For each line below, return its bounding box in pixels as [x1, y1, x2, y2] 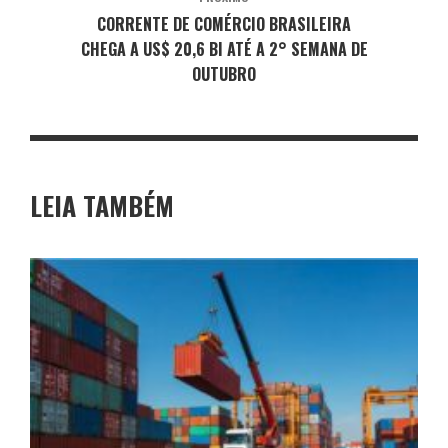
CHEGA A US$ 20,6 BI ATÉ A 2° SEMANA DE [80, 36, 368, 61]
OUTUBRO [192, 61, 256, 86]
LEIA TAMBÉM [30, 185, 174, 225]
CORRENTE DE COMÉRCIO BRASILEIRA [97, 11, 351, 36]
